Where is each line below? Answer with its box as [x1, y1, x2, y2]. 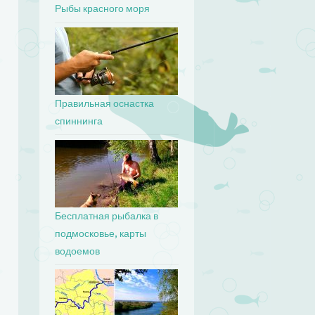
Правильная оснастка [55, 98, 155, 109]
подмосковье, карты [55, 228, 147, 239]
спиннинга [55, 116, 103, 127]
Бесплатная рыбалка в [55, 210, 159, 221]
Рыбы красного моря [55, 4, 150, 15]
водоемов [55, 245, 101, 257]
